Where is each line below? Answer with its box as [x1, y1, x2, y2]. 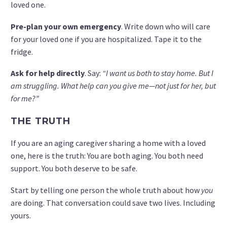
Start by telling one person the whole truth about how [11, 184, 201, 195]
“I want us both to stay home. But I [102, 68, 213, 79]
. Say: [85, 68, 102, 79]
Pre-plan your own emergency [11, 21, 121, 31]
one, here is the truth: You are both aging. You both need [11, 150, 203, 161]
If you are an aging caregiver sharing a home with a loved [11, 137, 206, 148]
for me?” [11, 93, 39, 104]
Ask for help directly [11, 68, 85, 79]
